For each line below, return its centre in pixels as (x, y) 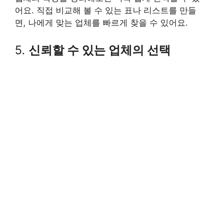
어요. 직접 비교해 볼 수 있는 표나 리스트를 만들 (106, 10)
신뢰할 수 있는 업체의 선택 (100, 50)
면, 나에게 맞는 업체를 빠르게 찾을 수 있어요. (101, 22)
